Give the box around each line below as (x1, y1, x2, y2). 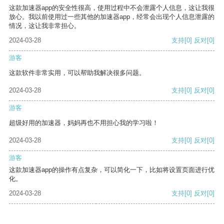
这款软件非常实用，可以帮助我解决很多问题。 (9, 69, 145, 77)
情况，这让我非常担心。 (9, 22, 80, 30)
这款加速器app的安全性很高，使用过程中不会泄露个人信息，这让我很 (9, 4, 214, 12)
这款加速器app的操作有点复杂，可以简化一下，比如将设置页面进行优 (9, 166, 214, 174)
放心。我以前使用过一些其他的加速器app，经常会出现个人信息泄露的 (9, 13, 214, 21)
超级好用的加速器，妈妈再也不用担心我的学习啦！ (9, 119, 158, 127)
